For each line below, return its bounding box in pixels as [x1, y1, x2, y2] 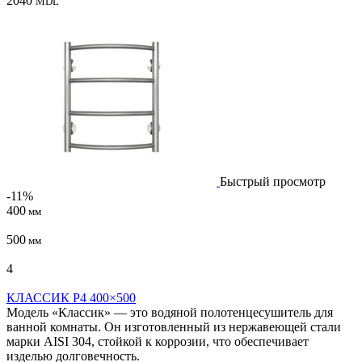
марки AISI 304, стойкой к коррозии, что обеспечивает [6, 334, 309, 348]
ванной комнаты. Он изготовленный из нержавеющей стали [6, 319, 341, 334]
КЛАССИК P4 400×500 [6, 290, 136, 305]
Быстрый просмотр [220, 174, 326, 188]
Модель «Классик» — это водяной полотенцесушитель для [6, 305, 333, 319]
